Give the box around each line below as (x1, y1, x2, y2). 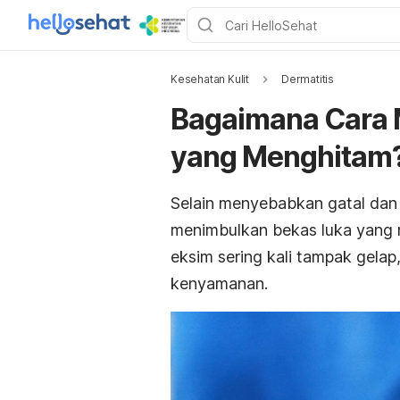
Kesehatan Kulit (171, 72, 249, 86)
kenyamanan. (171, 274, 268, 293)
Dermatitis (281, 72, 334, 86)
